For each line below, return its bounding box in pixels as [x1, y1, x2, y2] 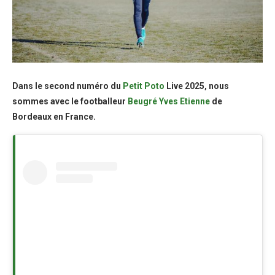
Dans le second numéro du [12, 80, 123, 91]
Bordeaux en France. [12, 111, 96, 122]
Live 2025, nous [165, 80, 229, 91]
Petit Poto [123, 80, 165, 91]
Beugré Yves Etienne [128, 96, 210, 106]
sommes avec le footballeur [12, 96, 128, 106]
